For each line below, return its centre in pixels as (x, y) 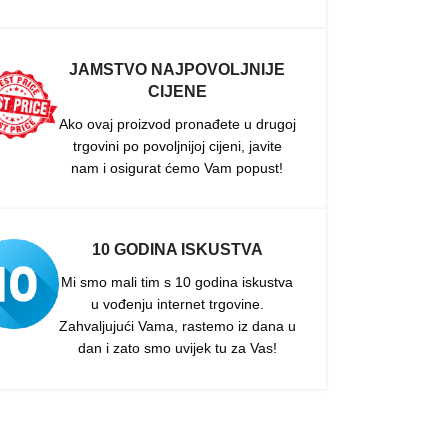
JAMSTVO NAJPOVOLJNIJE (177, 70)
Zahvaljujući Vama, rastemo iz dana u (177, 326)
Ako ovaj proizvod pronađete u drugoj (177, 124)
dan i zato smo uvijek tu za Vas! (177, 348)
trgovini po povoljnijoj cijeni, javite (177, 146)
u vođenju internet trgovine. (177, 304)
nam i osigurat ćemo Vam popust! (177, 168)
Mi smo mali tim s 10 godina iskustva (177, 282)
